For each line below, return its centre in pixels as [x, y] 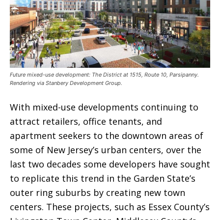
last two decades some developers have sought [110, 164]
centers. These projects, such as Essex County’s [110, 206]
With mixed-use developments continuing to [104, 107]
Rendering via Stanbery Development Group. [66, 83]
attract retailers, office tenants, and [86, 121]
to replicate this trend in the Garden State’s [103, 178]
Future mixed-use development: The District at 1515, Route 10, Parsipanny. [104, 74]
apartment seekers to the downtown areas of [107, 135]
